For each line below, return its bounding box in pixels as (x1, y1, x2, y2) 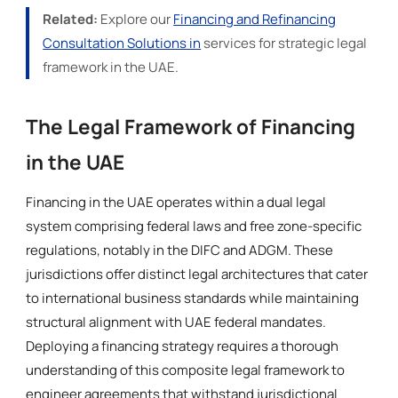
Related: (43, 9, 99, 28)
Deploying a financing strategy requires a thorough (26, 336, 339, 355)
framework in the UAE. (43, 57, 179, 76)
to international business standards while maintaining (26, 288, 360, 307)
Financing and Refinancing (173, 9, 337, 28)
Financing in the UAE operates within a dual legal (26, 192, 327, 211)
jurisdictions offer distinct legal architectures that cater (26, 264, 369, 283)
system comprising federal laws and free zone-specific (26, 216, 362, 235)
